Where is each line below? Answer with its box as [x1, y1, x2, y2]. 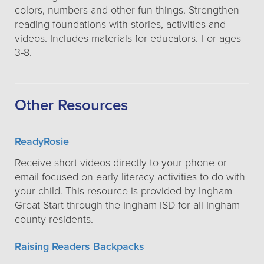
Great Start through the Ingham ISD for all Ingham [15, 199, 240, 212]
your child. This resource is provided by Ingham [15, 184, 232, 197]
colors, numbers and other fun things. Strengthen [15, 4, 239, 16]
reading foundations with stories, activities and [15, 18, 226, 31]
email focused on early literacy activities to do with [15, 170, 245, 183]
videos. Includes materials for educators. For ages [15, 32, 241, 45]
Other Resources [15, 96, 128, 114]
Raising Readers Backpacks [15, 240, 144, 253]
